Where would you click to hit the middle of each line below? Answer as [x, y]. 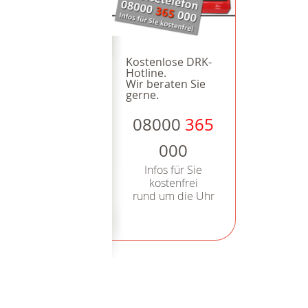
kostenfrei [173, 183]
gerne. [142, 95]
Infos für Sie [174, 170]
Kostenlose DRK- [168, 62]
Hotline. [146, 73]
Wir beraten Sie [165, 84]
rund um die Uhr [173, 196]
